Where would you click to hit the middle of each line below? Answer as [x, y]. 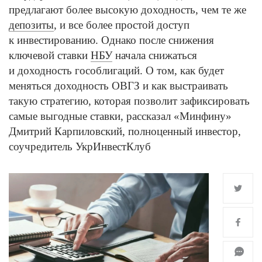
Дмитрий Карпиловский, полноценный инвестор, [125, 131]
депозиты [31, 25]
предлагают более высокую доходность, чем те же [127, 10]
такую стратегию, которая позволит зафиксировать [129, 101]
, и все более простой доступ [122, 25]
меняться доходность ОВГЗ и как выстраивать [118, 86]
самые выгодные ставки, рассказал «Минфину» [120, 116]
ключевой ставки [50, 55]
